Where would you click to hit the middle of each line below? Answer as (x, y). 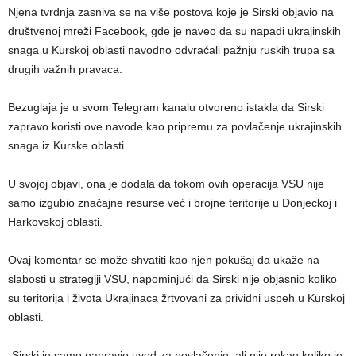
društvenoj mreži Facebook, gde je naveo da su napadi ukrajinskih (174, 31)
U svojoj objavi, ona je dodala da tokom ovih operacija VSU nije (166, 183)
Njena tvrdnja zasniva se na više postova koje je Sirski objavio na (171, 12)
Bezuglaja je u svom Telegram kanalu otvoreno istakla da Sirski (166, 107)
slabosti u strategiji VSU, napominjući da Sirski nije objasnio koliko (172, 279)
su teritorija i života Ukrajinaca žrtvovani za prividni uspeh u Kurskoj (176, 298)
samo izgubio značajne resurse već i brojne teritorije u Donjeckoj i (172, 202)
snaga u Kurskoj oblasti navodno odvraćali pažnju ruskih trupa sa (171, 50)
